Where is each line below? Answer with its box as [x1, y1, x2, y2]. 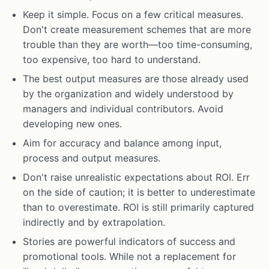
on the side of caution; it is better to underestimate [23, 186, 256, 199]
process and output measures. [23, 152, 161, 165]
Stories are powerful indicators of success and [23, 235, 236, 248]
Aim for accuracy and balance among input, [23, 137, 222, 150]
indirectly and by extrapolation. [23, 216, 166, 229]
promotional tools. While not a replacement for [23, 250, 237, 263]
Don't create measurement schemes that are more [23, 23, 252, 35]
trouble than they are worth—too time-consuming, [23, 38, 253, 50]
